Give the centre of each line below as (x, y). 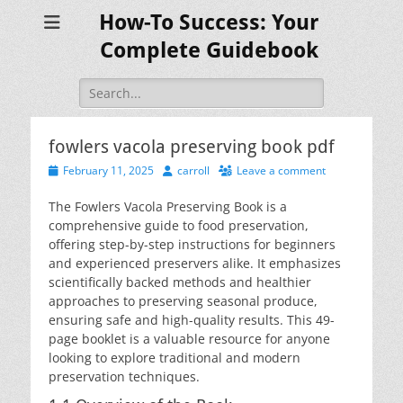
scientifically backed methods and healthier (180, 282)
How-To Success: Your (209, 22)
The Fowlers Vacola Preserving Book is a (168, 206)
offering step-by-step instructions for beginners (192, 244)
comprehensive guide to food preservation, (179, 225)
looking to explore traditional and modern (175, 358)
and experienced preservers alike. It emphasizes (195, 263)
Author (179, 170)
